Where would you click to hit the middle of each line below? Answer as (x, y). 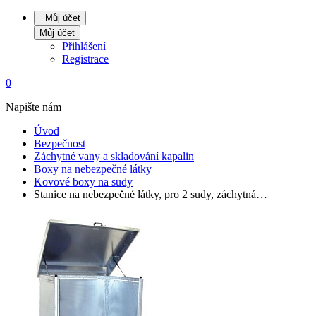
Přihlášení (84, 47)
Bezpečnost (60, 144)
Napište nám (34, 107)
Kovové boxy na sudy (83, 182)
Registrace (85, 59)
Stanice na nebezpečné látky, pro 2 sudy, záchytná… (151, 195)
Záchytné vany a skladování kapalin (114, 157)
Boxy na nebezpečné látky (93, 169)
